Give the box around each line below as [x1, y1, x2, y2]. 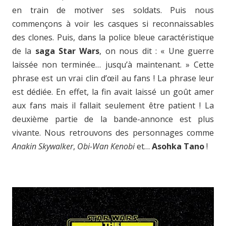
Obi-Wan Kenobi [77, 141, 135, 152]
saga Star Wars [35, 45, 100, 57]
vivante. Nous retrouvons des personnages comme [12, 127, 214, 139]
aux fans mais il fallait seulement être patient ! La [12, 100, 214, 111]
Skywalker [38, 141, 73, 152]
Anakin [12, 141, 36, 152]
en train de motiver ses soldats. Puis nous [12, 5, 214, 16]
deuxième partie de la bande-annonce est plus [12, 114, 214, 125]
